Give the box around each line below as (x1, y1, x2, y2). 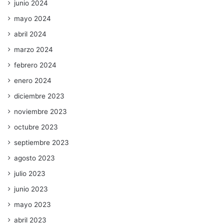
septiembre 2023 (14, 138, 69, 146)
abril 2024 (14, 29, 47, 38)
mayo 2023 (14, 200, 51, 208)
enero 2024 (14, 76, 52, 84)
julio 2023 (14, 169, 46, 177)
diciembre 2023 (14, 91, 65, 100)
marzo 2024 (14, 45, 53, 53)
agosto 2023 (14, 153, 55, 162)
